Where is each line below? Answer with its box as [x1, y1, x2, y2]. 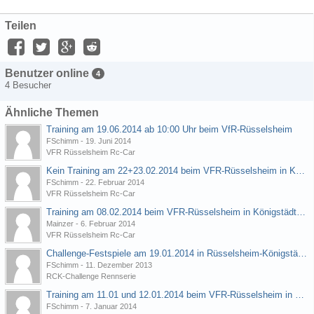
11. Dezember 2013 [86, 261, 152, 270]
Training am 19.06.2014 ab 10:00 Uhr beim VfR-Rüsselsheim [46, 124, 292, 135]
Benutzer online [5, 67, 92, 80]
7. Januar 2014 [86, 302, 137, 311]
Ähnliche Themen [5, 107, 99, 119]
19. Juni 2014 [86, 137, 131, 146]
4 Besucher [5, 80, 51, 91]
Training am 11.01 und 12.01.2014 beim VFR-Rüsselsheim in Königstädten [295, 289, 304, 301]
